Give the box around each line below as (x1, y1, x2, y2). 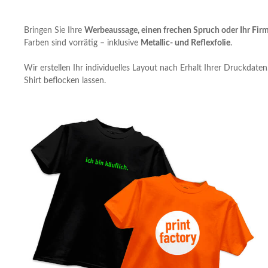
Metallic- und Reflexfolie (141, 39, 230, 48)
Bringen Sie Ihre (24, 26, 84, 35)
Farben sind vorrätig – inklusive (24, 39, 141, 48)
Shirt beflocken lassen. (24, 77, 106, 86)
